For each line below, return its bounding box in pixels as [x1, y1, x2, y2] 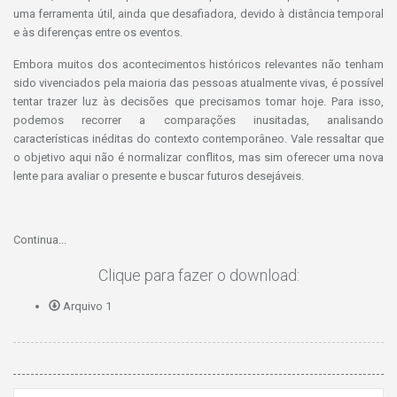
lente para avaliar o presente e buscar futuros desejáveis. [13, 169, 304, 183]
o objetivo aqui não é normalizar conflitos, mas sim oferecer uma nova [13, 151, 384, 165]
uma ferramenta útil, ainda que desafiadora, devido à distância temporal [13, 7, 384, 21]
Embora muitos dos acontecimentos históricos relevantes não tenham [13, 58, 384, 72]
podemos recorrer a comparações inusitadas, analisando [13, 113, 384, 128]
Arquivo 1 [60, 300, 112, 314]
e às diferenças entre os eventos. [13, 26, 183, 40]
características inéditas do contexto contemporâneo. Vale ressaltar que [13, 132, 384, 146]
